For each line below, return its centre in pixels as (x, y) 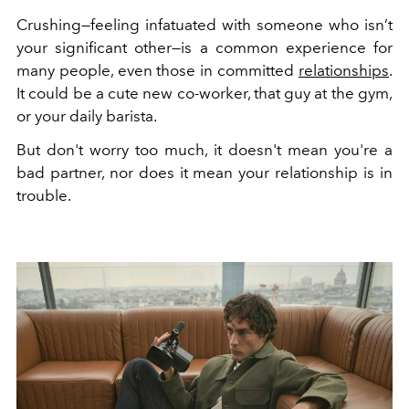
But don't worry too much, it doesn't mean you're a (204, 150)
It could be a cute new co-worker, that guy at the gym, (204, 94)
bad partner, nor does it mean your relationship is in (204, 173)
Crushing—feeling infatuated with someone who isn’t (204, 25)
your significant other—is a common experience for (204, 48)
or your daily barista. (87, 116)
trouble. (44, 196)
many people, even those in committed (157, 71)
